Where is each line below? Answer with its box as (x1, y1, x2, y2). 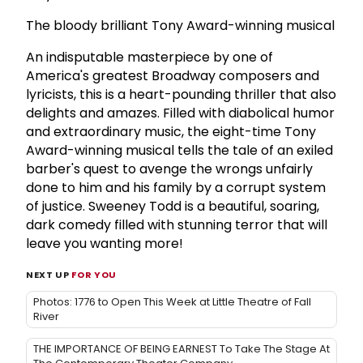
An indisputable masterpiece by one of (26, 47, 273, 66)
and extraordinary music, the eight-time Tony (26, 122, 316, 141)
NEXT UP (26, 267, 72, 281)
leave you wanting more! (26, 233, 183, 253)
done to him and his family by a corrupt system (26, 177, 326, 197)
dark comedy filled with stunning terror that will (26, 215, 327, 234)
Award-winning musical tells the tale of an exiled (26, 140, 333, 160)
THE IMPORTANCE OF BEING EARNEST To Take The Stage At (33, 340, 330, 357)
